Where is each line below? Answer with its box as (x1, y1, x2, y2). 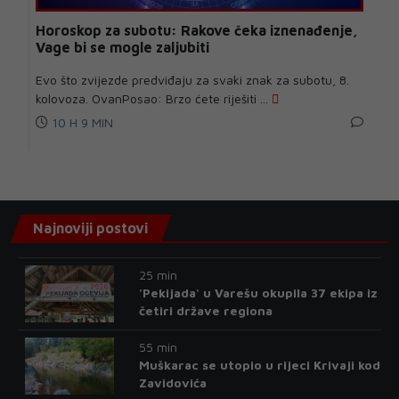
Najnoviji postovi (33, 220, 148, 237)
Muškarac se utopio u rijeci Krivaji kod (138, 357, 380, 373)
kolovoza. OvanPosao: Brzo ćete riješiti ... (36, 91, 272, 107)
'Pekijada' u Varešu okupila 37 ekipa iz (138, 285, 378, 301)
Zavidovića (138, 375, 207, 391)
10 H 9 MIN (48, 115, 113, 131)
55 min (138, 339, 177, 355)
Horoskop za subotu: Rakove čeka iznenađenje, (36, 22, 358, 39)
